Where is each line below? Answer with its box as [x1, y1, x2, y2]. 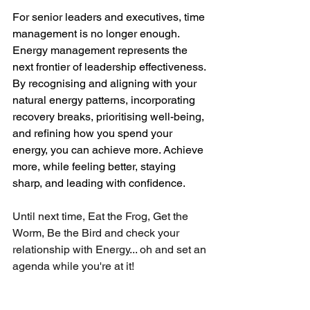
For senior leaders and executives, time [12, 10, 208, 24]
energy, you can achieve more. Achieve [12, 143, 206, 156]
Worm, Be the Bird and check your [12, 226, 182, 239]
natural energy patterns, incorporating [12, 93, 198, 107]
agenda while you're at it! [12, 259, 134, 273]
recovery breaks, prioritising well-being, [12, 110, 207, 123]
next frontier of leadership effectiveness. [12, 60, 208, 73]
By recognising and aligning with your [12, 77, 199, 90]
